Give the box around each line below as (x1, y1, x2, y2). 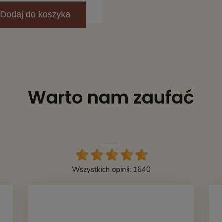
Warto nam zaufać (28, 84, 194, 110)
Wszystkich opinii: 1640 (71, 164, 151, 174)
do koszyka (23, 9, 70, 19)
